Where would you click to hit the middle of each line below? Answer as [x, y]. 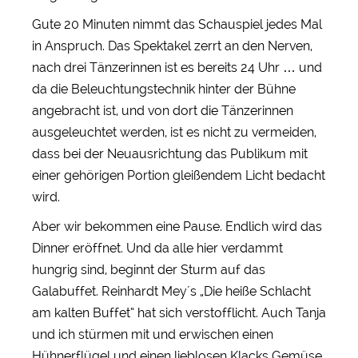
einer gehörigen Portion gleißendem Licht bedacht [179, 175]
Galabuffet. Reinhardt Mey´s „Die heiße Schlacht [171, 291]
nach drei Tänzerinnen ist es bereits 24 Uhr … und [177, 67]
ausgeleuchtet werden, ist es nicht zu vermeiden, [174, 132]
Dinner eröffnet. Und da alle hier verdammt [157, 248]
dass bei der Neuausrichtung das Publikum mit [170, 153]
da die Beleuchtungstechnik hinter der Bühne [164, 89]
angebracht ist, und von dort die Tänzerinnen [163, 110]
